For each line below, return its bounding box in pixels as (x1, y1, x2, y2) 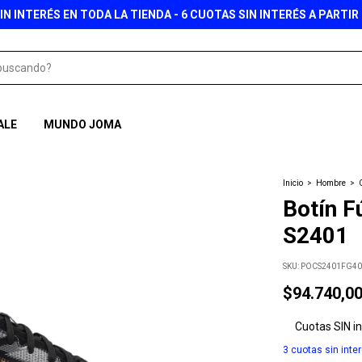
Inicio (283, 179, 303, 187)
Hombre (316, 179, 346, 187)
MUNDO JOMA (44, 118, 121, 131)
